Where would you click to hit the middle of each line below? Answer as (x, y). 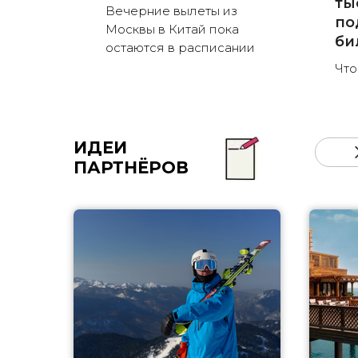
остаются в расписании (180, 48)
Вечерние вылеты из (171, 11)
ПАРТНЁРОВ (131, 168)
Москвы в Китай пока (172, 30)
